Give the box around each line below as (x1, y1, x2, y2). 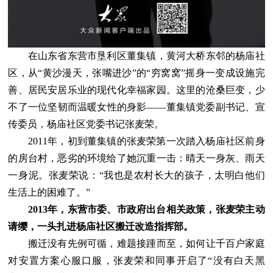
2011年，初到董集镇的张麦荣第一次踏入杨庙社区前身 (8, 136, 265, 147)
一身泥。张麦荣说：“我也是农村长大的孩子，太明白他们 (8, 170, 265, 181)
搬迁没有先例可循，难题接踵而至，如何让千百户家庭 (8, 238, 265, 249)
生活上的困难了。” (8, 187, 91, 198)
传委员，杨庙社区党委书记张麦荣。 (8, 119, 165, 130)
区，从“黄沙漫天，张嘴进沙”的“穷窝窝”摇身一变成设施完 (8, 68, 265, 79)
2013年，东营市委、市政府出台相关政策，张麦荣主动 (27, 204, 265, 215)
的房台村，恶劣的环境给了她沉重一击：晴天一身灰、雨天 (8, 153, 265, 164)
